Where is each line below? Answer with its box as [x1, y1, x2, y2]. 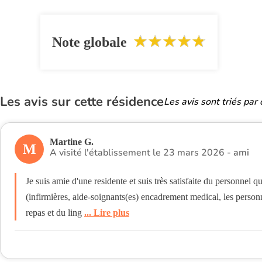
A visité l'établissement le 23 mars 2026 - [50, 146, 233, 159]
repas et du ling [26, 208, 84, 218]
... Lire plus [84, 208, 129, 218]
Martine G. [50, 137, 94, 147]
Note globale [52, 35, 127, 50]
